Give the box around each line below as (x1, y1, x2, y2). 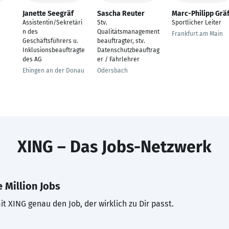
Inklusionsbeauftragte (22, 47, 85, 54)
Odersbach (97, 67, 128, 74)
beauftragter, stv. (97, 37, 145, 44)
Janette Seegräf (22, 9, 74, 18)
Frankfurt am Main (172, 30, 223, 37)
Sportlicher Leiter (172, 19, 221, 26)
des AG (22, 56, 42, 63)
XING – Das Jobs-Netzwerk (17, 137, 212, 156)
